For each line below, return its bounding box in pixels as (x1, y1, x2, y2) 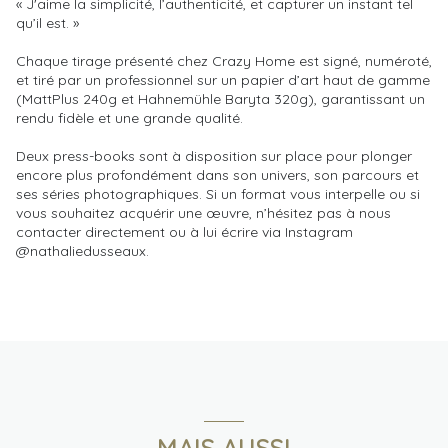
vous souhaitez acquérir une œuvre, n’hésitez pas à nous (16, 203, 391, 222)
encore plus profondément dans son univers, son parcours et (16, 165, 419, 184)
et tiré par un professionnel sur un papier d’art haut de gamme (16, 70, 430, 89)
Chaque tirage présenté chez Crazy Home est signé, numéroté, (16, 51, 432, 70)
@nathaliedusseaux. (16, 241, 149, 260)
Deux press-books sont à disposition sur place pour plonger (16, 146, 412, 165)
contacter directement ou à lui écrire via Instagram (16, 222, 353, 241)
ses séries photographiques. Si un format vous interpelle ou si (16, 184, 420, 203)
